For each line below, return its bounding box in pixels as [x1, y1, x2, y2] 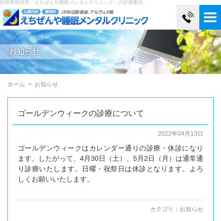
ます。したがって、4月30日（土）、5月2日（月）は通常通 [18, 154, 203, 162]
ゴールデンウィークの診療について [18, 109, 144, 117]
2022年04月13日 [158, 130, 203, 137]
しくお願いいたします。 [18, 175, 94, 183]
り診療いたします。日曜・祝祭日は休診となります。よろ [18, 164, 203, 173]
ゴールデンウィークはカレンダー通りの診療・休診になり [18, 144, 203, 152]
